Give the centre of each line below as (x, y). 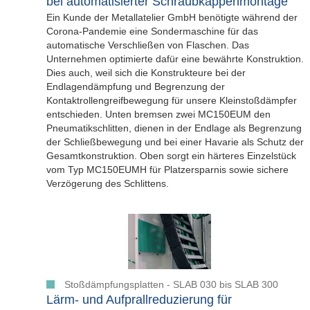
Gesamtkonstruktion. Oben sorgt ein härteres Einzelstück (171, 156)
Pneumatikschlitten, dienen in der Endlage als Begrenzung (174, 128)
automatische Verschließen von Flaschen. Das (148, 45)
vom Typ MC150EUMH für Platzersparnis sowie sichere (167, 170)
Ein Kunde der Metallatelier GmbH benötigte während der (172, 18)
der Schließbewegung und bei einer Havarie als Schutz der (175, 142)
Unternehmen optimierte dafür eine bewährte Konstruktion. (175, 59)
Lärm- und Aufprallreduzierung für (139, 300)
